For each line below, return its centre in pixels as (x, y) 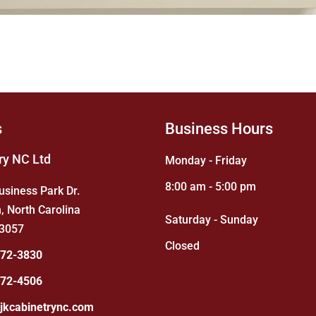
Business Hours (219, 129)
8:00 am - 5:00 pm (211, 187)
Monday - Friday (206, 161)
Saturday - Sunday (212, 220)
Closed (182, 246)
